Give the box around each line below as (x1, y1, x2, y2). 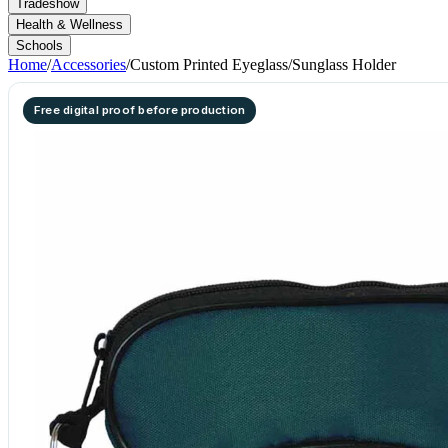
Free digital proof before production (34, 103, 246, 117)
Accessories (51, 56, 126, 73)
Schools (16, 38, 63, 53)
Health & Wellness (16, 17, 123, 32)
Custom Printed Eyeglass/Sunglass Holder (130, 56, 396, 73)
